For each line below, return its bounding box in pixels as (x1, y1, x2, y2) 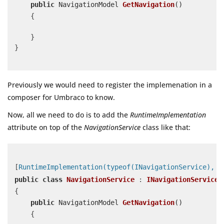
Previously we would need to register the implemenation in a (7, 80, 212, 90)
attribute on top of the (7, 122, 84, 132)
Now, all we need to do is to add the (7, 110, 130, 120)
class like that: (140, 122, 190, 132)
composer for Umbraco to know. (7, 92, 115, 102)
